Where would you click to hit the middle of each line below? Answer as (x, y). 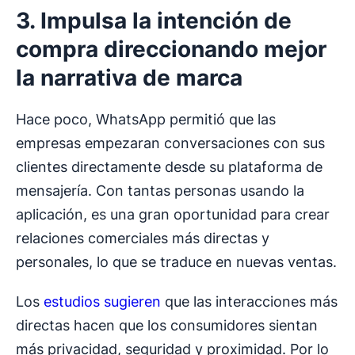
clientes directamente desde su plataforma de (169, 167)
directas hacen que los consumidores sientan (167, 326)
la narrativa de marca (129, 78)
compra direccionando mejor (171, 50)
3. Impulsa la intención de (154, 21)
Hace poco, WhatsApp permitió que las (146, 120)
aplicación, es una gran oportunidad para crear (173, 215)
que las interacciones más (249, 302)
